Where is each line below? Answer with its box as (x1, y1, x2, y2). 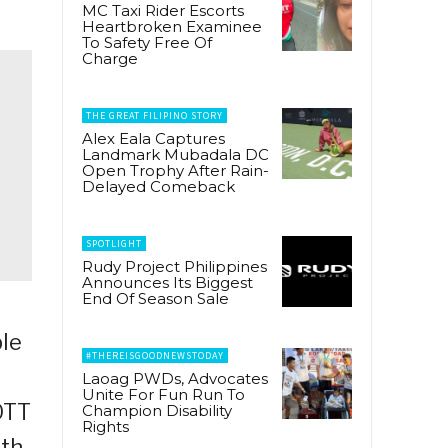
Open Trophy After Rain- (82, 161, 269, 181)
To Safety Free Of (82, 33, 212, 53)
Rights (82, 417, 129, 437)
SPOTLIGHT (86, 237, 142, 251)
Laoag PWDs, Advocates (82, 369, 268, 389)
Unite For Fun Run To (82, 385, 245, 405)
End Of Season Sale (82, 289, 229, 309)
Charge (82, 49, 138, 69)
